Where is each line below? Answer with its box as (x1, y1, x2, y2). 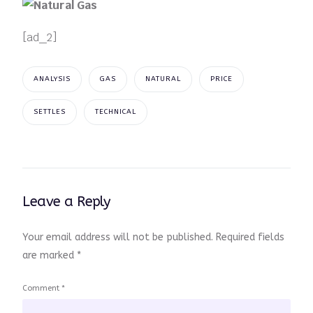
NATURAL (145, 74, 182, 83)
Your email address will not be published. (22, 231, 214, 243)
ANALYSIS (34, 74, 71, 83)
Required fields (216, 231, 285, 243)
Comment (22, 283, 62, 293)
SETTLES (34, 107, 66, 116)
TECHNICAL (95, 107, 137, 116)
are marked (22, 249, 78, 261)
